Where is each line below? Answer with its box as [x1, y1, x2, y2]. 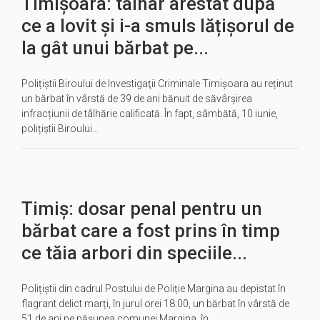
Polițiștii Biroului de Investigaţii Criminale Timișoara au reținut [21, 78, 293, 89]
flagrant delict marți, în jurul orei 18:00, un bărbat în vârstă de [21, 298, 289, 309]
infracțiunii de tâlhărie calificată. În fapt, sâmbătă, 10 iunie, [21, 108, 278, 119]
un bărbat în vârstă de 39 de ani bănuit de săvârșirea [21, 93, 252, 104]
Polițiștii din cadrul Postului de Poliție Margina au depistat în [21, 283, 286, 294]
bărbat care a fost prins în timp [21, 220, 280, 241]
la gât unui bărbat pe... [21, 37, 209, 59]
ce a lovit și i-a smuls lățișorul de [21, 15, 294, 36]
